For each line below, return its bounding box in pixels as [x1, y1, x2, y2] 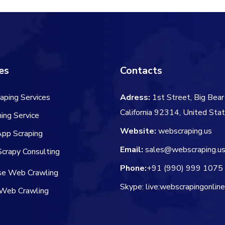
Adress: [120, 92, 150, 103]
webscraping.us [158, 126, 212, 137]
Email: [120, 144, 143, 155]
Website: [120, 126, 156, 137]
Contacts [120, 64, 162, 77]
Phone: [120, 163, 147, 174]
